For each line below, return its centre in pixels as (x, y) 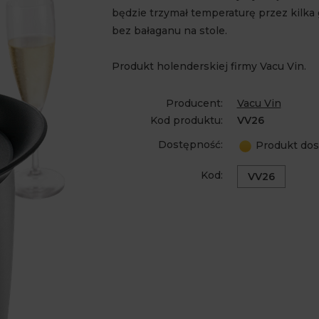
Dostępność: (190, 145)
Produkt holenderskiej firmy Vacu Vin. (209, 66)
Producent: (194, 103)
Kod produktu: (186, 120)
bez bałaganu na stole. (169, 31)
